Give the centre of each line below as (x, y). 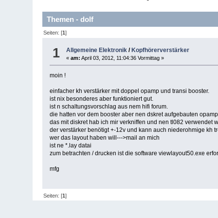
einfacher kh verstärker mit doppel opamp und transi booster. (130, 91)
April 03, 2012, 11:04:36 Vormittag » (122, 58)
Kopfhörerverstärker (161, 50)
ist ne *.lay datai (71, 146)
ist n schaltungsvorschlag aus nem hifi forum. (109, 107)
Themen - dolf (70, 19)
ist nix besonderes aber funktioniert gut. (102, 99)
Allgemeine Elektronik (97, 50)
